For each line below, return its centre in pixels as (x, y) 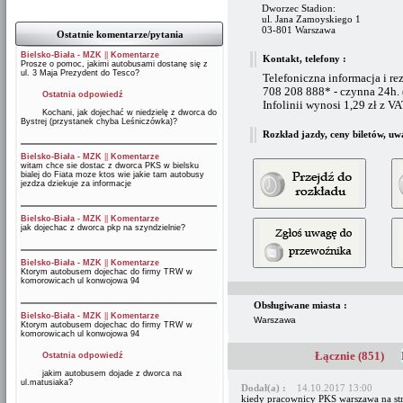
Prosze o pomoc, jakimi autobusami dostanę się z (114, 64)
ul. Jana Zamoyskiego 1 (311, 19)
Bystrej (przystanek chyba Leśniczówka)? (99, 121)
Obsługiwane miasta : (300, 305)
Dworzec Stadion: (299, 8)
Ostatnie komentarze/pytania (120, 34)
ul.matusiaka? (47, 382)
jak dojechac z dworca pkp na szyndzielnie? (103, 228)
